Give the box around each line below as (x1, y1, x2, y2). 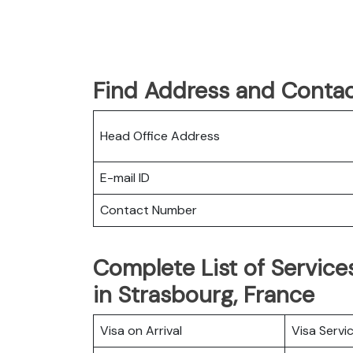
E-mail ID (100, 169, 150, 186)
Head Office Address (100, 127, 220, 144)
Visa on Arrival (100, 321, 182, 339)
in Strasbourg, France (93, 279, 314, 310)
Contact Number (100, 201, 197, 218)
